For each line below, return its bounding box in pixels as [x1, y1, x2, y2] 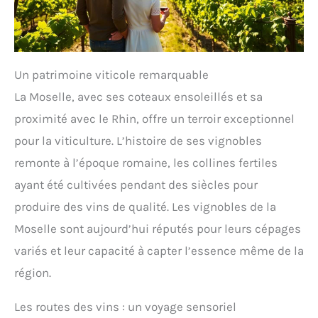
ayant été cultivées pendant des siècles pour [14, 177, 258, 192]
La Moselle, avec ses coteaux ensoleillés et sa [14, 89, 263, 104]
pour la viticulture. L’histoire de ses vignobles [14, 133, 262, 148]
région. [14, 265, 51, 280]
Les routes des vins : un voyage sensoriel [14, 300, 236, 314]
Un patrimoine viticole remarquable [14, 67, 209, 82]
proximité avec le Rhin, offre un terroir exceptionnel [14, 111, 295, 126]
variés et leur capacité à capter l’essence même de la [14, 243, 304, 258]
